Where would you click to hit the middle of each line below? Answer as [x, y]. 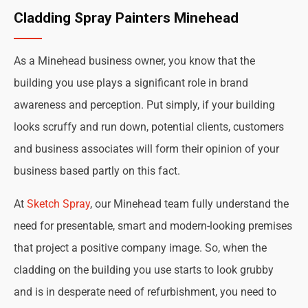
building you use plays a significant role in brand [131, 83]
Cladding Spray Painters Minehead [126, 18]
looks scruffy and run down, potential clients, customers [149, 127]
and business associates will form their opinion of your [146, 149]
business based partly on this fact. [97, 171]
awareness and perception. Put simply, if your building [144, 105]
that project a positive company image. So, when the [140, 248]
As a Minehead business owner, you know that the [134, 61]
